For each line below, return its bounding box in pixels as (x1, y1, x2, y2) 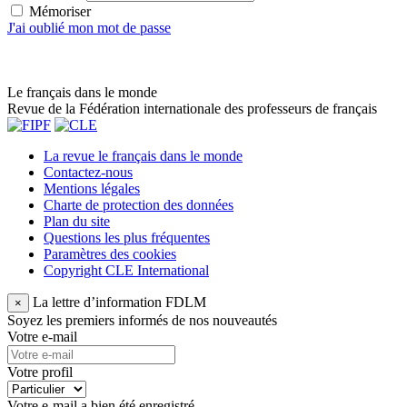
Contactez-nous (44, 164, 133, 180)
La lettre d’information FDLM (33, 293, 206, 310)
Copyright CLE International (44, 262, 209, 278)
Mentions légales (44, 180, 140, 196)
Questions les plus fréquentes (44, 229, 210, 245)
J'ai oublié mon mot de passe (7, 19, 171, 35)
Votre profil (7, 363, 73, 380)
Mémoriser (25, 3, 91, 19)
